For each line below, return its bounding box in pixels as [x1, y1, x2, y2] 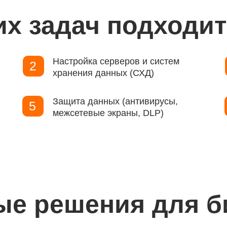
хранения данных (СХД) [53, 68, 154, 78]
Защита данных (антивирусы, [53, 96, 178, 106]
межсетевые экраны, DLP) [53, 108, 164, 118]
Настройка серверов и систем [53, 56, 179, 66]
